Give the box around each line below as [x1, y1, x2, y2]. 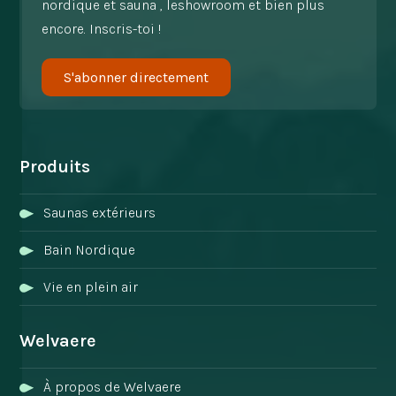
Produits [19, 156, 91, 178]
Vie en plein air [43, 278, 139, 296]
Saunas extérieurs [43, 204, 156, 222]
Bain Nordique [43, 241, 136, 259]
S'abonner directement [64, 69, 209, 87]
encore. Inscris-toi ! [42, 20, 162, 38]
